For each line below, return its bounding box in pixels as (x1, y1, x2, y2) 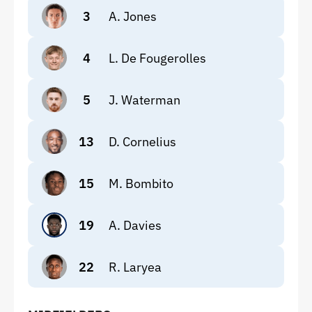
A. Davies (109, 217, 162, 233)
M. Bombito (109, 175, 173, 192)
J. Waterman (109, 91, 180, 108)
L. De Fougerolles (109, 49, 206, 66)
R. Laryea (109, 258, 162, 275)
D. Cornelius (109, 133, 176, 150)
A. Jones (109, 8, 157, 24)
